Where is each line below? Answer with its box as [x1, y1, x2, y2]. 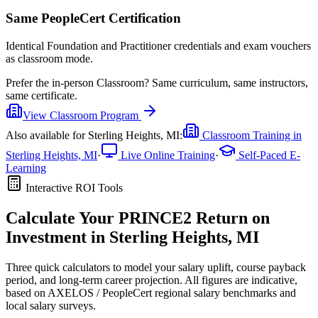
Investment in [6, 227, 109, 246]
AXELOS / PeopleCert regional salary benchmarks [48, 286, 277, 299]
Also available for [6, 128, 88, 141]
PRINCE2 [119, 208, 192, 227]
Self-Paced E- [236, 148, 300, 161]
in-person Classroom [52, 76, 144, 89]
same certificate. [6, 89, 77, 102]
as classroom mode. [6, 52, 93, 65]
